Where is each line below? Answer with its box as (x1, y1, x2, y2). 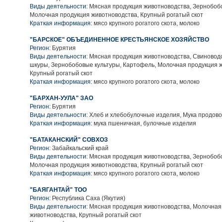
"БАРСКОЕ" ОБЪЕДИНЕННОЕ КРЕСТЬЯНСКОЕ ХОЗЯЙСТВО (30, 36, 209, 43)
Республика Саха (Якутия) (52, 195, 125, 202)
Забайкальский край (52, 145, 109, 152)
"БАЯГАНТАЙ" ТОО (30, 186, 87, 193)
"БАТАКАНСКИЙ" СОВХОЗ (30, 136, 108, 143)
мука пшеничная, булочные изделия (92, 120, 196, 127)
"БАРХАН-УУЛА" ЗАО (30, 95, 93, 102)
